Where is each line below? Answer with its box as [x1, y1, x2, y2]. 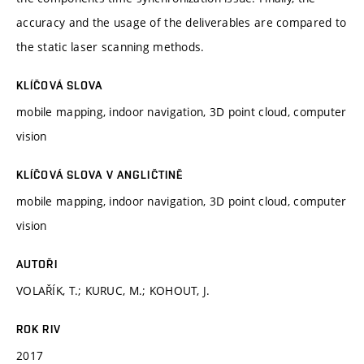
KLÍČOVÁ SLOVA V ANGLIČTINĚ [16, 167, 184, 181]
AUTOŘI [16, 257, 58, 271]
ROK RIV [16, 322, 61, 336]
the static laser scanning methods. [16, 38, 205, 54]
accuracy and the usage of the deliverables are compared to [16, 14, 347, 30]
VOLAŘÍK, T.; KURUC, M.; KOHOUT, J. [16, 282, 210, 298]
